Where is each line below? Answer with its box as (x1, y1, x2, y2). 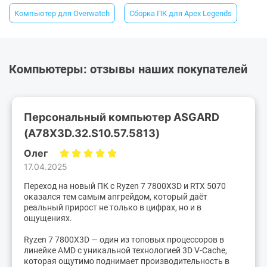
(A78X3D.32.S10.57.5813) (24, 127, 160, 140)
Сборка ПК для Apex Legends (129, 8, 232, 18)
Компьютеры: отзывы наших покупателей (9, 62, 247, 77)
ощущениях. (24, 213, 72, 223)
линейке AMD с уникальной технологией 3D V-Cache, (24, 246, 227, 256)
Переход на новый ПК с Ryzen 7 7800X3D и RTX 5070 (24, 181, 226, 191)
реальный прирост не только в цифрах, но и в (24, 203, 201, 213)
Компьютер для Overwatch (14, 8, 110, 18)
